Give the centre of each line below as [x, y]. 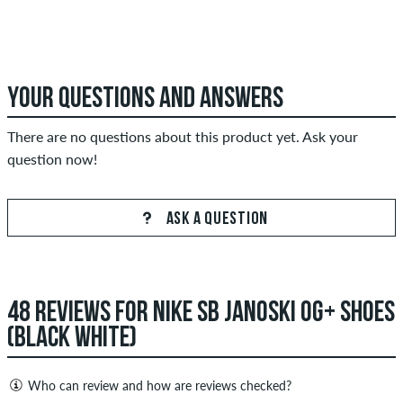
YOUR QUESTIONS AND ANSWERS [145, 99]
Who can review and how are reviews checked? [160, 385]
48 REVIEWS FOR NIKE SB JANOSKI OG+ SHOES [201, 314]
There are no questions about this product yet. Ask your [183, 137]
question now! [52, 159]
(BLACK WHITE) [72, 340]
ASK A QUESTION [215, 220]
